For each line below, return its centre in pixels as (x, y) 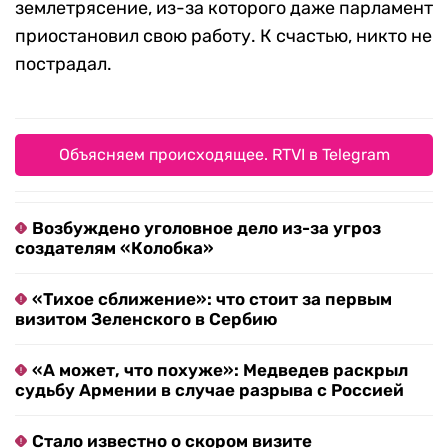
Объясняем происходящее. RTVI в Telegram (224, 154)
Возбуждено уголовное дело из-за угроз (206, 227)
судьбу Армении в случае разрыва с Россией (209, 389)
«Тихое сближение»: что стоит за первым (212, 298)
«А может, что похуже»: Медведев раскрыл (220, 369)
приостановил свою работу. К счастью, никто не (223, 35)
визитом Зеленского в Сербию (146, 318)
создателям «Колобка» (114, 247)
